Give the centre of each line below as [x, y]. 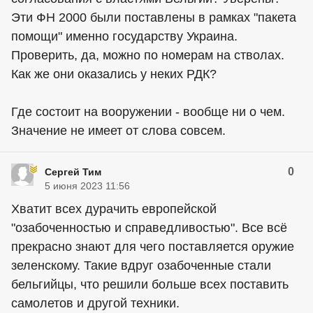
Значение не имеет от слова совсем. [118, 130]
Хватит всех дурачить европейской [114, 209]
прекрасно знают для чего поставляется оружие [153, 246]
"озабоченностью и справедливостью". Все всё [149, 227]
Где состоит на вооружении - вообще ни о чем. [148, 111]
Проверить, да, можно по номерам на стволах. [148, 55]
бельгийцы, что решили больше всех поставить [150, 284]
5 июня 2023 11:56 [87, 185]
